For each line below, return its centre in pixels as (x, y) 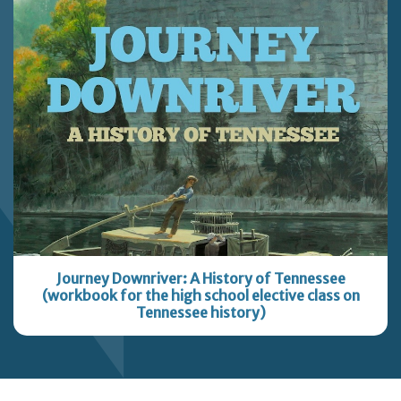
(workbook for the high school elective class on (200, 296)
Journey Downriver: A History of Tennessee (200, 279)
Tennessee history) (200, 313)
